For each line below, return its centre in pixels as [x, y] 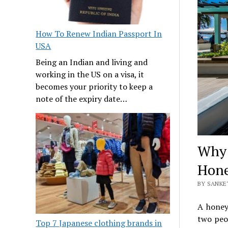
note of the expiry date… [82, 99]
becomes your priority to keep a [94, 87]
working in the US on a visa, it [90, 75]
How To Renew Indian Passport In [99, 34]
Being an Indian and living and [92, 62]
